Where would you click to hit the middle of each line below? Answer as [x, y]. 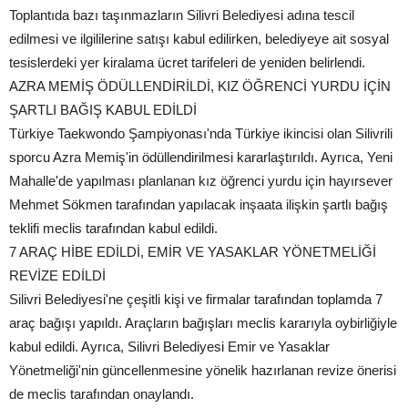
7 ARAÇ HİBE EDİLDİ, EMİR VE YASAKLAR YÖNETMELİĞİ [193, 251]
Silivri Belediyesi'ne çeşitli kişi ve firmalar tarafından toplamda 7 [196, 299]
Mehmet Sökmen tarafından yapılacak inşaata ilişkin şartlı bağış [199, 204]
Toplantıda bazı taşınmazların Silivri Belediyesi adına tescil [182, 15]
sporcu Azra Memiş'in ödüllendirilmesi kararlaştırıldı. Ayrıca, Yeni [201, 157]
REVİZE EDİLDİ [57, 275]
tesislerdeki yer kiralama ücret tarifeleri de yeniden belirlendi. [187, 62]
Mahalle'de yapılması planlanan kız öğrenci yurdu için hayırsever [201, 180]
